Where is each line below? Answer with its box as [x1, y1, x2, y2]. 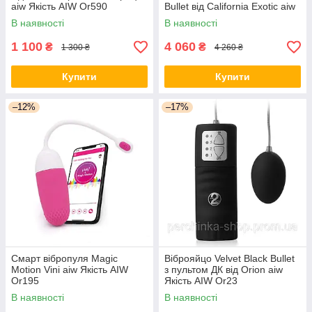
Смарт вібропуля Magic [11, 253, 118, 264]
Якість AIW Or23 [164, 275, 237, 286]
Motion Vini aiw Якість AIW [11, 264, 128, 275]
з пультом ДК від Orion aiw [164, 264, 283, 275]
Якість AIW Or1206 [164, 12, 249, 23]
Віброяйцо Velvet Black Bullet [164, 253, 295, 264]
